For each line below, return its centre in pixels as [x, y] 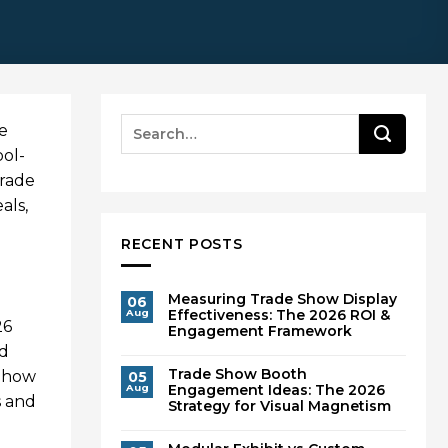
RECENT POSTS [182, 244]
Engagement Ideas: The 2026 [276, 390]
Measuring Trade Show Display [282, 299]
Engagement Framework [260, 331]
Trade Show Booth [237, 374]
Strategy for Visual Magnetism [279, 406]
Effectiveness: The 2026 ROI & [279, 315]
